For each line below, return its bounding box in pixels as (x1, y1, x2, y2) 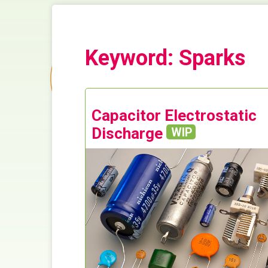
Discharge (92, 124, 167, 143)
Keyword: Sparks (85, 45, 246, 71)
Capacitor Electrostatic (92, 106, 257, 125)
